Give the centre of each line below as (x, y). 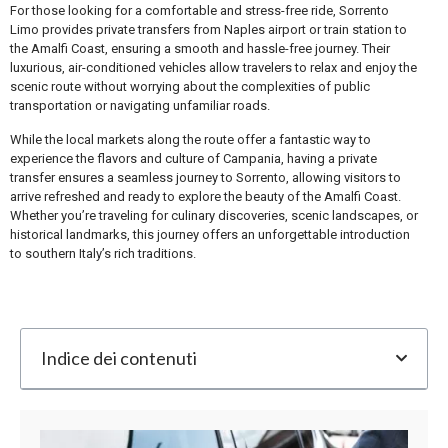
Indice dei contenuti (119, 357)
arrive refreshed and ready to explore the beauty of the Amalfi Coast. (205, 196)
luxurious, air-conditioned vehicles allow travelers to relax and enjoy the (213, 67)
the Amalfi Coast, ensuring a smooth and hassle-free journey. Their (200, 48)
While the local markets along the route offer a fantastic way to (190, 139)
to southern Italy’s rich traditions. (103, 253)
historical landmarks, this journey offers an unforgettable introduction (210, 234)
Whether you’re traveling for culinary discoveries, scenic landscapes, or (214, 215)
